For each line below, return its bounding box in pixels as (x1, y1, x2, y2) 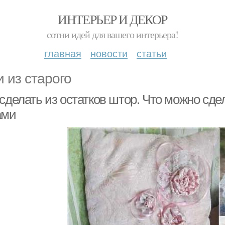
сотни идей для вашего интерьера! (47, 28, 178, 41)
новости (90, 46, 128, 60)
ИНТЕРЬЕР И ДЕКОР (58, 11, 167, 28)
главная (44, 46, 81, 60)
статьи (137, 46, 167, 60)
